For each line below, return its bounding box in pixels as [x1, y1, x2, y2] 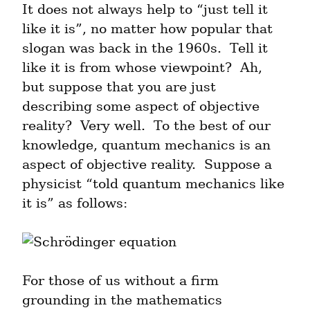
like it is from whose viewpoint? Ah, [22, 60, 262, 76]
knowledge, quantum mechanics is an [22, 137, 271, 154]
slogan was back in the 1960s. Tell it [22, 40, 268, 57]
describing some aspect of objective [22, 98, 259, 115]
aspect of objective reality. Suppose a [22, 156, 272, 173]
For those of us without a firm [22, 273, 219, 289]
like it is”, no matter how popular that [22, 21, 273, 37]
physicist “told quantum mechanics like [22, 176, 284, 192]
